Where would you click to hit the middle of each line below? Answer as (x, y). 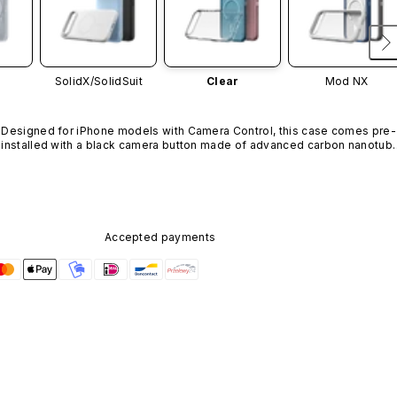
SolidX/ (74, 82)
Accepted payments (160, 237)
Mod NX (346, 82)
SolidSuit (118, 82)
